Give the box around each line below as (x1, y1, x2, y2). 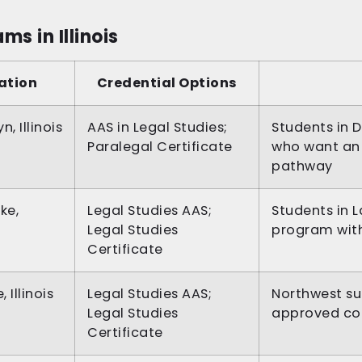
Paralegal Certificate (87, 137, 233, 157)
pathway (271, 157, 333, 176)
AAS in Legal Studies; (87, 118, 228, 137)
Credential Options (96, 74, 238, 93)
